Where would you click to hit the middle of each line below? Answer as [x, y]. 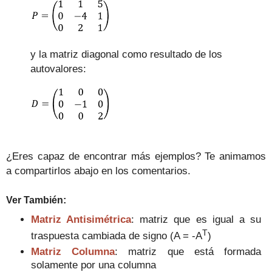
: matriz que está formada [188, 251]
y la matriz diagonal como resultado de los [126, 54]
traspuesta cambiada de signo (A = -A [117, 235]
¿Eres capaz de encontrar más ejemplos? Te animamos [136, 156]
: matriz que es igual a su [196, 219]
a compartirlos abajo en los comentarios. [98, 171]
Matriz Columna [73, 251]
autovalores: [58, 69]
